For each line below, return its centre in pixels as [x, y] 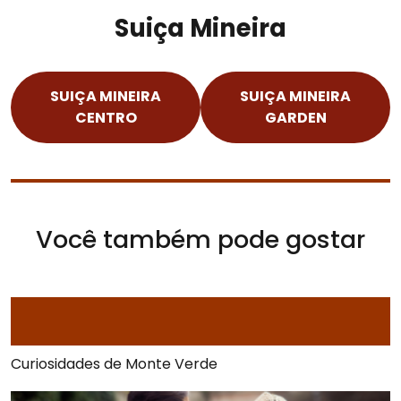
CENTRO [106, 117]
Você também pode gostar [200, 239]
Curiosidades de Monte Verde [114, 364]
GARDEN [295, 117]
